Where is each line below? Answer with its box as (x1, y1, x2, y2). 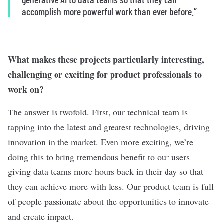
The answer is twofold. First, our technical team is (8, 106, 188, 118)
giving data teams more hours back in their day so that (8, 166, 203, 177)
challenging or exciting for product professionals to (8, 68, 202, 81)
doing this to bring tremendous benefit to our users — (8, 151, 201, 163)
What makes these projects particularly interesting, (8, 53, 204, 66)
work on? (8, 83, 44, 96)
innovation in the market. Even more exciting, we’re (8, 136, 193, 148)
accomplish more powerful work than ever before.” (22, 5, 197, 17)
